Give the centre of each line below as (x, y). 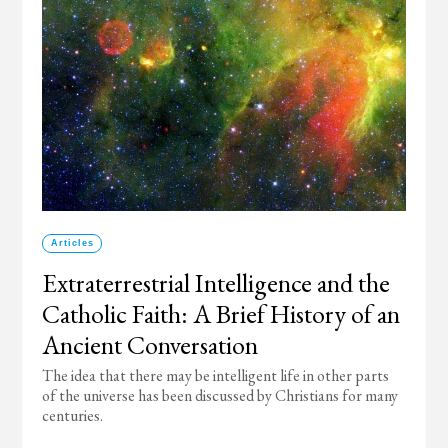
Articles (72, 243)
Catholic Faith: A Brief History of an (221, 314)
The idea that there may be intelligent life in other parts (216, 375)
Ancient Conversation (150, 345)
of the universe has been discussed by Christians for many (220, 395)
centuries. (73, 415)
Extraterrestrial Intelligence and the (216, 283)
